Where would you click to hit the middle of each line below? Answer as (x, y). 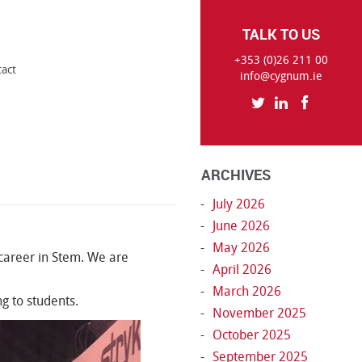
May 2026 (242, 248)
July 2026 (239, 204)
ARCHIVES (236, 175)
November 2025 (260, 313)
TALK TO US (281, 34)
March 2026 (247, 291)
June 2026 (242, 226)
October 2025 (252, 335)
